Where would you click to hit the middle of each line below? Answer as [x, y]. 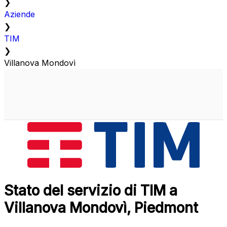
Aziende [20, 14]
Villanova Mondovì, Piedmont [101, 208]
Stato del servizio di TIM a [91, 191]
